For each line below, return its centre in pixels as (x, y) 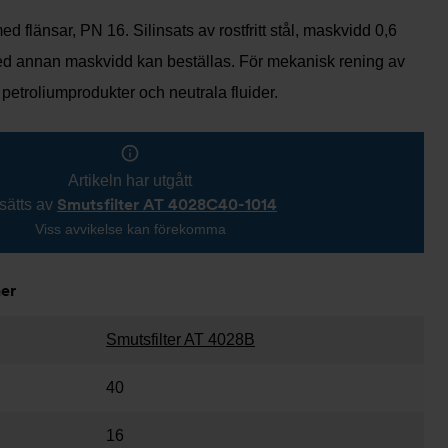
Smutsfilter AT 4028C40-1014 (167, 204)
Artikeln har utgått (130, 180)
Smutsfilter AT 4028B (180, 339)
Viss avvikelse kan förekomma (130, 229)
